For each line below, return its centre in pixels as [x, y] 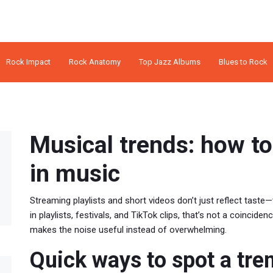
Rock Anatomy [94, 62]
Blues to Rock [243, 62]
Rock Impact [28, 62]
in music [75, 174]
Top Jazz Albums [169, 62]
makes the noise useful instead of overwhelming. [128, 230]
